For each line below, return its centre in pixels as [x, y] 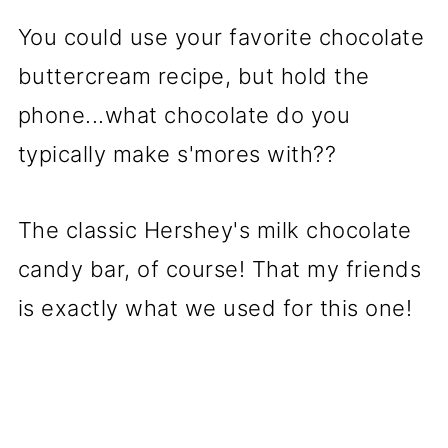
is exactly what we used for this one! [215, 308]
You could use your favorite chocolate [221, 37]
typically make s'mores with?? [177, 154]
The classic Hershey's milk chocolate [214, 230]
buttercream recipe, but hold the [193, 76]
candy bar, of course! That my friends [219, 269]
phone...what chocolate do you [184, 115]
